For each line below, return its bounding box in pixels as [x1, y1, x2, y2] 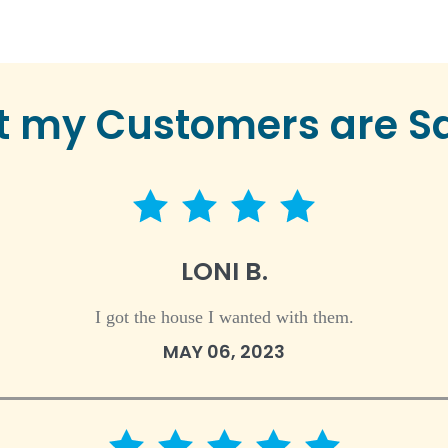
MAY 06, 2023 [163, 339, 285, 364]
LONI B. [180, 254, 268, 289]
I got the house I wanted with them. [94, 307, 354, 327]
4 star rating [223, 209, 309, 225]
